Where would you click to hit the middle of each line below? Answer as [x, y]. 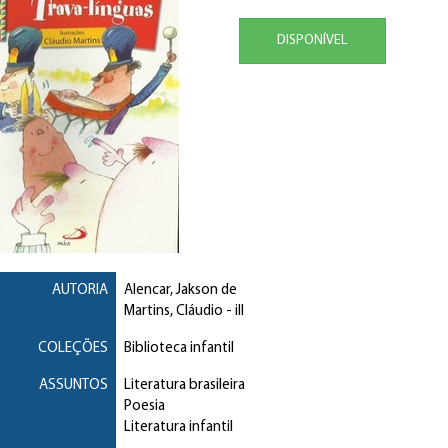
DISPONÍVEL [312, 40]
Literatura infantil [178, 427]
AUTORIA [79, 290]
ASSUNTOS [73, 385]
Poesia [144, 406]
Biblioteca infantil [178, 348]
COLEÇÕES [72, 348]
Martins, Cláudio [173, 311]
